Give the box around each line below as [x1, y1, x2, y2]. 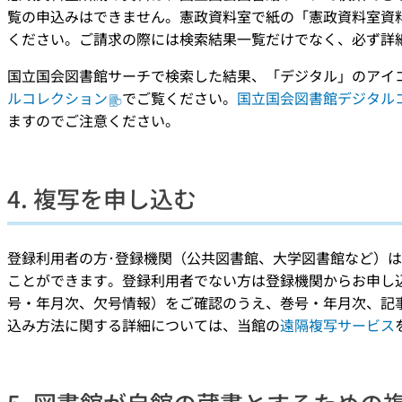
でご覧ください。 [122, 87, 237, 109]
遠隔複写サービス [280, 314, 395, 336]
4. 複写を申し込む [7, 181, 197, 214]
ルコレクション [7, 87, 108, 109]
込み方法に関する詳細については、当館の [7, 314, 280, 336]
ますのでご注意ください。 [7, 109, 179, 131]
